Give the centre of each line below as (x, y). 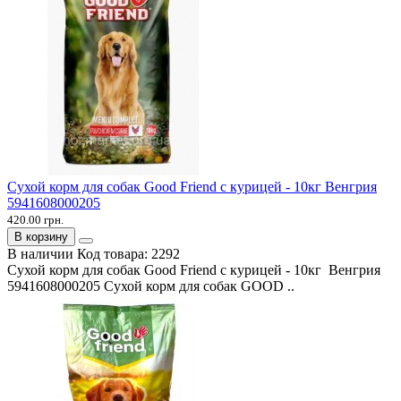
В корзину (41, 236)
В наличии (40, 253)
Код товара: (114, 253)
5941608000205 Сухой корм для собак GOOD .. (151, 286)
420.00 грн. (35, 219)
